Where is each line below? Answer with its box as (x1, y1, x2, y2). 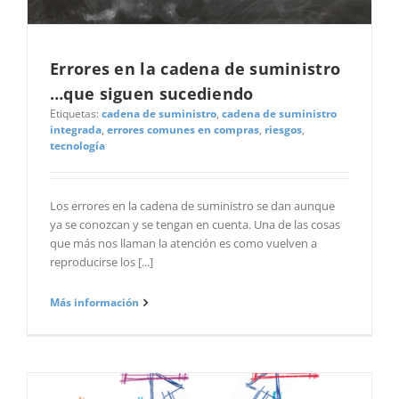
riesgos (265, 122, 302, 138)
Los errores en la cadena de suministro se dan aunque (50, 198, 335, 215)
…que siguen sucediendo (50, 83, 254, 105)
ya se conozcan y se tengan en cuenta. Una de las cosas (50, 216, 340, 233)
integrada (50, 122, 102, 138)
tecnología (50, 138, 105, 154)
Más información (50, 295, 139, 311)
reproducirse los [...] (50, 254, 153, 271)
